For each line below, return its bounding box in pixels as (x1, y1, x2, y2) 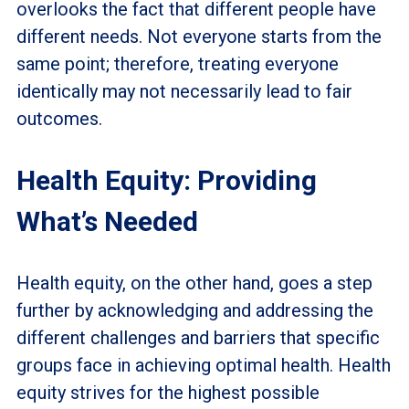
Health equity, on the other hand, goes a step (16, 271, 372, 294)
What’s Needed (16, 204, 198, 237)
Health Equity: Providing (16, 163, 317, 196)
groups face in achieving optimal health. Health (16, 353, 391, 376)
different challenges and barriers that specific (16, 326, 380, 349)
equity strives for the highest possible (16, 381, 320, 404)
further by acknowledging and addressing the (16, 299, 373, 321)
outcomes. (16, 107, 102, 130)
